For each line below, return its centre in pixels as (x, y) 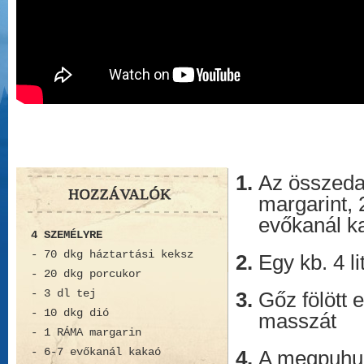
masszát (297, 321)
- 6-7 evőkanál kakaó (96, 352)
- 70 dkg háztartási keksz (112, 254)
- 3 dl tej (63, 293)
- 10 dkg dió (70, 313)
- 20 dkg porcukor (86, 274)
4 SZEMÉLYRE (67, 235)
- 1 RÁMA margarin (86, 332)
